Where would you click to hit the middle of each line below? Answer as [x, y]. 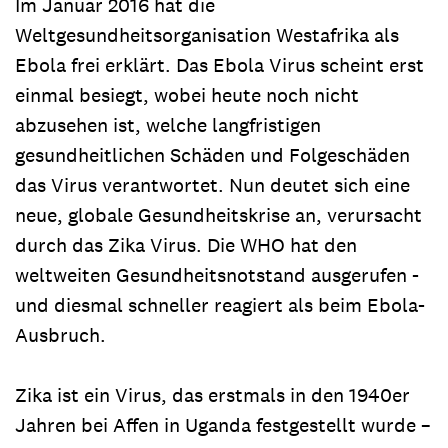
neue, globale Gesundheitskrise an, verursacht [218, 215]
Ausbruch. [60, 335]
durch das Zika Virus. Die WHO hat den [186, 245]
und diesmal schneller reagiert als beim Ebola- [220, 305]
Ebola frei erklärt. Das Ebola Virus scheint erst [219, 65]
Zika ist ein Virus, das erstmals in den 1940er [212, 395]
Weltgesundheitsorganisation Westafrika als [207, 35]
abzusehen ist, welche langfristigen [168, 125]
